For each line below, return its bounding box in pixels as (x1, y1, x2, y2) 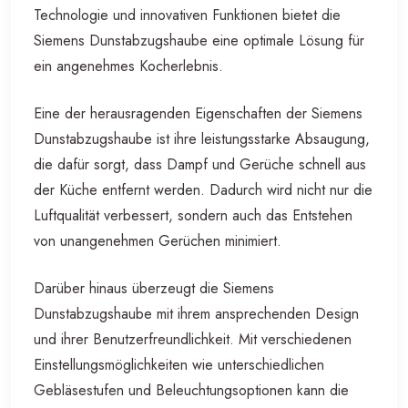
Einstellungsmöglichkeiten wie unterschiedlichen (34, 354, 324, 376)
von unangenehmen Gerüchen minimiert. (34, 230, 281, 252)
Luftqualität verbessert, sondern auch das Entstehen (34, 205, 352, 227)
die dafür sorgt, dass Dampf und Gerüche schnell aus (34, 154, 366, 176)
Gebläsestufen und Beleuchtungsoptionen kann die (34, 380, 349, 402)
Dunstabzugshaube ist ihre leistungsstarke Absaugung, (34, 128, 370, 150)
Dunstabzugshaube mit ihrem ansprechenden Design (34, 303, 359, 325)
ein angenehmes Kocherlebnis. (34, 56, 223, 77)
